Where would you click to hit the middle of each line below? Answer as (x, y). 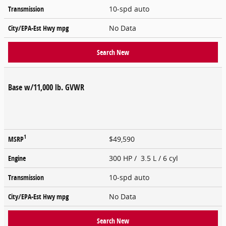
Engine (17, 158)
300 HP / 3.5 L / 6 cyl (145, 158)
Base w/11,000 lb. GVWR (46, 87)
